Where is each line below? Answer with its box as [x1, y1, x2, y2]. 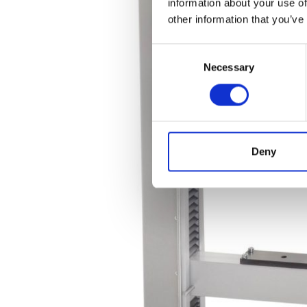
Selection [151, 62, 193, 74]
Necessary [204, 61, 254, 73]
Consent [151, 45, 190, 58]
